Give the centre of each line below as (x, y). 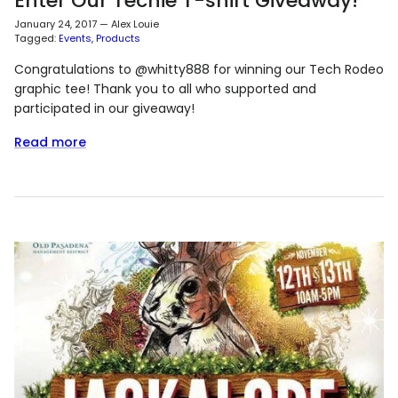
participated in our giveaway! (104, 109)
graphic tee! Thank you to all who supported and (165, 89)
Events (75, 39)
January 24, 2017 (56, 24)
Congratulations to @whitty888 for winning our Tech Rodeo (199, 70)
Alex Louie (135, 24)
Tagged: (35, 39)
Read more (50, 143)
